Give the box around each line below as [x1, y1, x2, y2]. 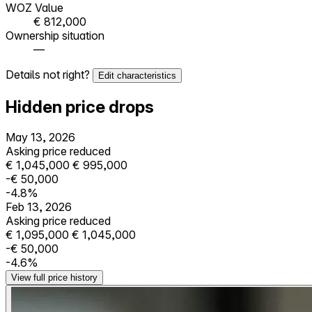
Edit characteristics [98, 70, 176, 81]
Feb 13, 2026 [6, 200, 72, 214]
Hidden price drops [6, 96, 154, 117]
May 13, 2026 [6, 130, 75, 145]
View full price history [11, 272, 97, 283]
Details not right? [6, 67, 93, 81]
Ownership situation [6, 28, 104, 42]
